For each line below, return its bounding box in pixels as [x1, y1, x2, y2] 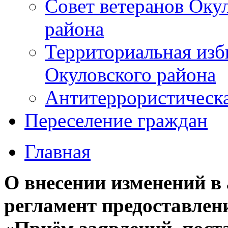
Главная [24, 140, 91, 162]
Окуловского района [45, 64, 216, 85]
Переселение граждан [24, 109, 208, 131]
